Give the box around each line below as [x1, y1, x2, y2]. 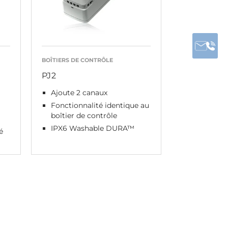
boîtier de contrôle [50, 111, 117, 120]
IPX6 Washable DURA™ [50, 124, 134, 133]
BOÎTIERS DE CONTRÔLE [41, 56, 113, 64]
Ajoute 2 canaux [50, 88, 107, 97]
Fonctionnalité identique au [50, 101, 149, 110]
